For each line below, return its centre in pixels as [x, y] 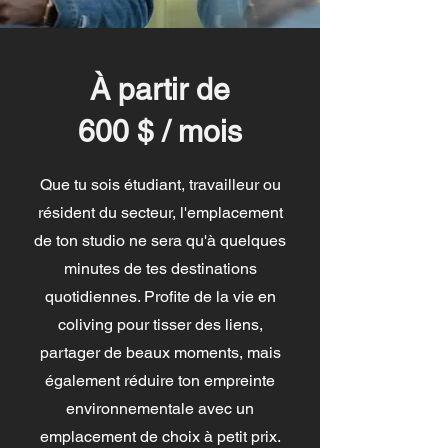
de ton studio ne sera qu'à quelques [160, 240]
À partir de [159, 89]
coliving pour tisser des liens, [160, 324]
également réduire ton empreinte [160, 380]
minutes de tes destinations [160, 268]
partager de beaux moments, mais [160, 352]
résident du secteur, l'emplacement [160, 212]
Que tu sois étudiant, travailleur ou [160, 184]
